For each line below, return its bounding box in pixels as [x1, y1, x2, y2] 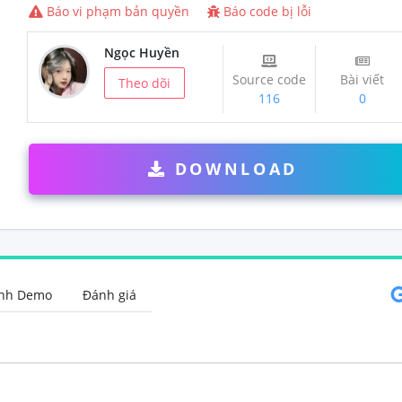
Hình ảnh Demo [17, 286, 52, 304]
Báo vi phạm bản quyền [43, 3, 194, 20]
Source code [232, 70, 307, 88]
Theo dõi [118, 74, 171, 92]
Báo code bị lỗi [220, 3, 312, 20]
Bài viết [340, 70, 385, 88]
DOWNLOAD [174, 158, 298, 179]
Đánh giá [83, 286, 136, 304]
